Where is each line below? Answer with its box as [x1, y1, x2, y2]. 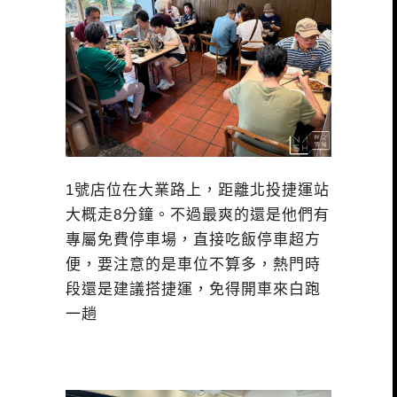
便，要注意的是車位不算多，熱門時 [66, 256, 321, 274]
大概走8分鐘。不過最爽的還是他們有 [66, 206, 330, 224]
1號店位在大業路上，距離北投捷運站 [66, 182, 330, 199]
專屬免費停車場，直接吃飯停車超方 [66, 231, 321, 249]
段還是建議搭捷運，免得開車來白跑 [66, 281, 321, 299]
